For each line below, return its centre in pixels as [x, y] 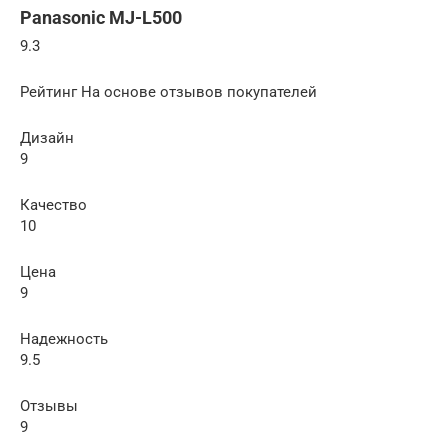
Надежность [64, 339]
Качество [53, 205]
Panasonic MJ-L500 [101, 18]
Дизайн [47, 138]
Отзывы [49, 406]
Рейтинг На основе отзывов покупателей [168, 92]
